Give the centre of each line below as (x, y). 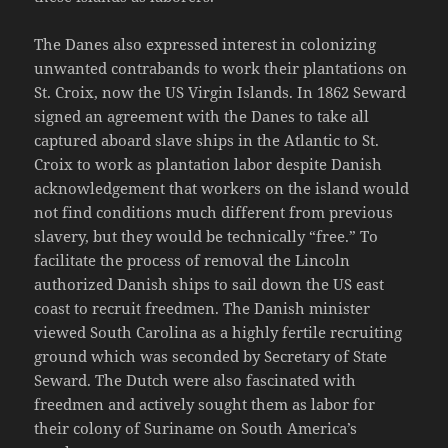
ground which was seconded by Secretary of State (211, 356)
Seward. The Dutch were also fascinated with (195, 380)
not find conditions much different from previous (214, 212)
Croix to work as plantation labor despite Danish (208, 164)
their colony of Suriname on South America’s (196, 428)
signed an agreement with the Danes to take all (202, 116)
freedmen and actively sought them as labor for (205, 404)
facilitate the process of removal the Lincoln (192, 260)
